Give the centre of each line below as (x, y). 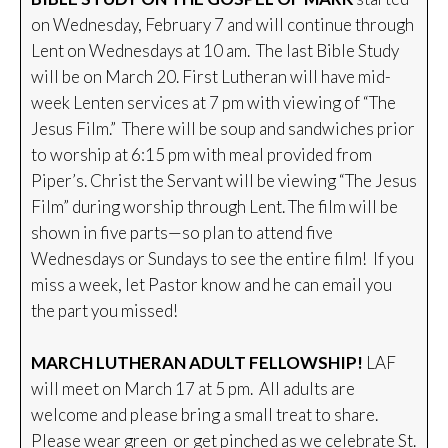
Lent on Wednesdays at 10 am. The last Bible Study (215, 50)
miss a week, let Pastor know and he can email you (211, 284)
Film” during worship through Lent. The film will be (214, 206)
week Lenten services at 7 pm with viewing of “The (213, 102)
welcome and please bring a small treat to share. (206, 414)
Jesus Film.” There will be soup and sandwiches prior (223, 128)
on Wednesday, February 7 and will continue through (222, 24)
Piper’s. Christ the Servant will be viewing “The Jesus (224, 180)
